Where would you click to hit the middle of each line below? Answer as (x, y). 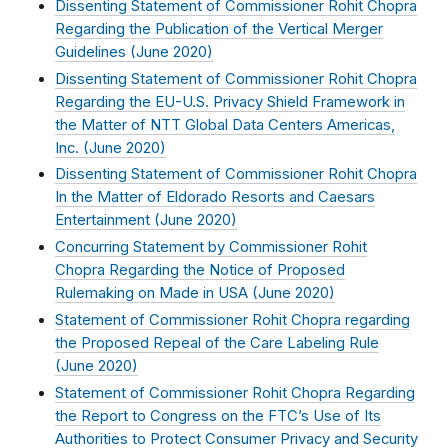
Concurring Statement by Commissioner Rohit (211, 247)
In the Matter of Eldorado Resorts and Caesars (215, 197)
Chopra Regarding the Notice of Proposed (200, 270)
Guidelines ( (95, 52)
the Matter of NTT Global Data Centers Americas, (225, 124)
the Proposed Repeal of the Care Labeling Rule (217, 342)
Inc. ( (72, 147)
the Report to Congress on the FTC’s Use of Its (218, 415)
